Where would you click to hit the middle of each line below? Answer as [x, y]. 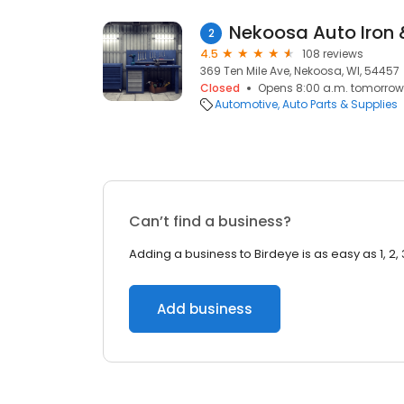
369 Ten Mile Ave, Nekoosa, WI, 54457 [300, 71]
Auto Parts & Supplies [340, 104]
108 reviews [333, 54]
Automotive [246, 104]
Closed [220, 88]
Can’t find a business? [210, 221]
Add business [205, 309]
